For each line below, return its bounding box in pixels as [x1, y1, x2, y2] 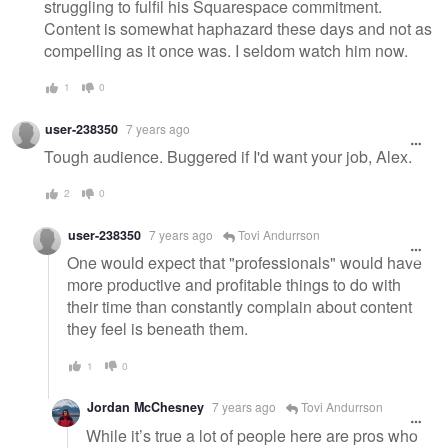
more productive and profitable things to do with [67, 273, 401, 297]
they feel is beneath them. [67, 317, 248, 341]
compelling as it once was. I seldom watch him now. [44, 39, 408, 63]
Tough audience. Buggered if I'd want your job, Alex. [44, 145, 412, 169]
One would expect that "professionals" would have [67, 251, 422, 275]
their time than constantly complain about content [67, 295, 412, 319]
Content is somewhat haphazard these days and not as [44, 17, 432, 41]
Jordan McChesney [87, 397, 204, 416]
